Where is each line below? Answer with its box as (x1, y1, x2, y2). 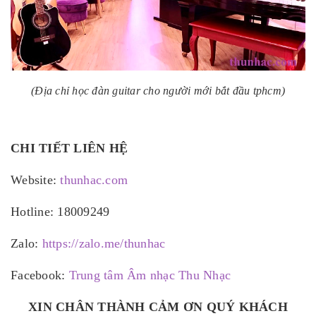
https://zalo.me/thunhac (42, 236, 166, 251)
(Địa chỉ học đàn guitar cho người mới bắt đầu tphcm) (31, 85, 285, 97)
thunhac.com (60, 173, 128, 188)
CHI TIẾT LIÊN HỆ (11, 141, 128, 156)
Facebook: (11, 268, 69, 283)
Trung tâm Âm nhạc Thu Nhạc (68, 268, 231, 283)
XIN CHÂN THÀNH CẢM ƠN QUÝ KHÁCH (28, 300, 288, 315)
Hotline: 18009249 (11, 205, 110, 219)
